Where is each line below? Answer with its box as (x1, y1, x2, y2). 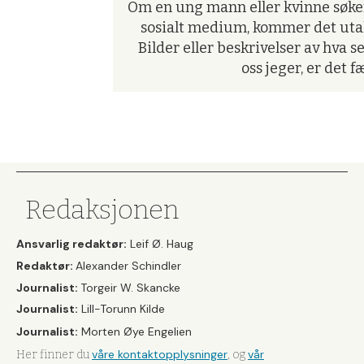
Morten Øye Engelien (78, 324, 192, 340)
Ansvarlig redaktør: (16, 236, 127, 252)
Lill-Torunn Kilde (78, 301, 165, 317)
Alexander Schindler (76, 258, 181, 273)
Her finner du (16, 348, 92, 362)
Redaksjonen (25, 193, 180, 226)
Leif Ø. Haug (127, 236, 193, 252)
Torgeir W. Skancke (80, 279, 180, 295)
